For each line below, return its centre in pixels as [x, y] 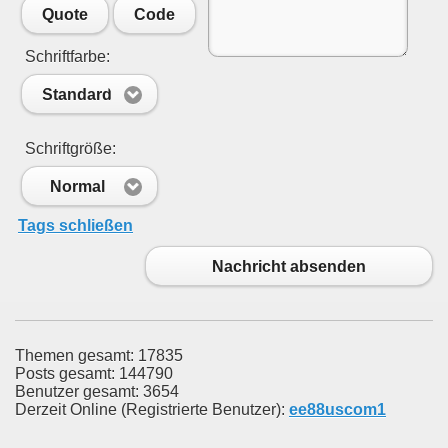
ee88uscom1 [337, 410]
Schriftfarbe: [65, 56]
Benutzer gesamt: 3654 [97, 392]
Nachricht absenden [289, 266]
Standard [77, 94]
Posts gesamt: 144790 [94, 374]
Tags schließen [75, 225]
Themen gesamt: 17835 [99, 356]
